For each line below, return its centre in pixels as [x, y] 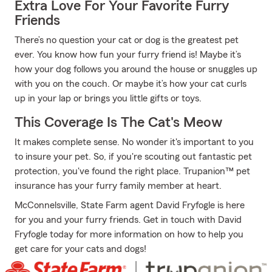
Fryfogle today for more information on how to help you [129, 234]
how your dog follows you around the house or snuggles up [136, 69]
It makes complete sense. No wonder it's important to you [134, 142]
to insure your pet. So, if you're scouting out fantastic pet [133, 157]
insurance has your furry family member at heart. [118, 186]
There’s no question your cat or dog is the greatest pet [127, 40]
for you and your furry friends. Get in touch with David [128, 220]
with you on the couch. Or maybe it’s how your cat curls [131, 84]
